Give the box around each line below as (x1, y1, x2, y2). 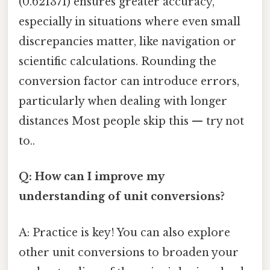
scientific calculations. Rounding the (19, 55, 216, 69)
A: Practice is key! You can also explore (19, 225, 230, 239)
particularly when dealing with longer (19, 95, 227, 108)
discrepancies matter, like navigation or (19, 35, 236, 49)
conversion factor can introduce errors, (19, 75, 239, 89)
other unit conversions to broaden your (19, 245, 239, 259)
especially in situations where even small (19, 15, 240, 29)
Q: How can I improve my (19, 170, 164, 184)
